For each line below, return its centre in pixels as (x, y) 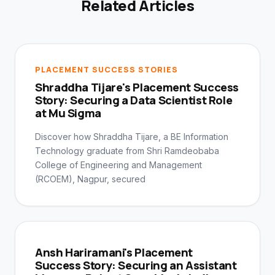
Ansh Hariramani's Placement (114, 253)
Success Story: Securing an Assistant (136, 265)
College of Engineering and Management (118, 165)
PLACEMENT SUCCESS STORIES (107, 70)
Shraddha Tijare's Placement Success (137, 87)
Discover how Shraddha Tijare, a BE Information (132, 137)
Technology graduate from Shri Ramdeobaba (127, 151)
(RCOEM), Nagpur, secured (90, 179)
